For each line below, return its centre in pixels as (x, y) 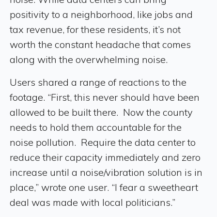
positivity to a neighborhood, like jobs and (101, 14)
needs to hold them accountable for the (96, 127)
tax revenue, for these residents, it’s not (95, 29)
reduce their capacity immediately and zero (105, 157)
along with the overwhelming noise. (89, 59)
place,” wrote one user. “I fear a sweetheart (104, 187)
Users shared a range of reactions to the (98, 82)
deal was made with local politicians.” (93, 202)
